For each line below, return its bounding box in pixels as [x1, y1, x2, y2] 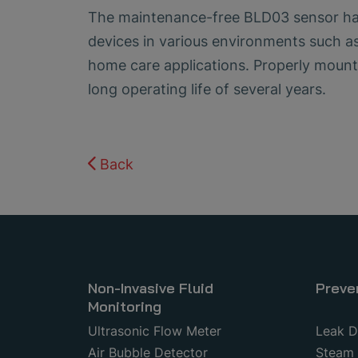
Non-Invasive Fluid [88, 278, 213, 297]
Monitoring [88, 296, 161, 316]
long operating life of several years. [88, 80, 326, 97]
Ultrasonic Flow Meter [88, 322, 221, 339]
